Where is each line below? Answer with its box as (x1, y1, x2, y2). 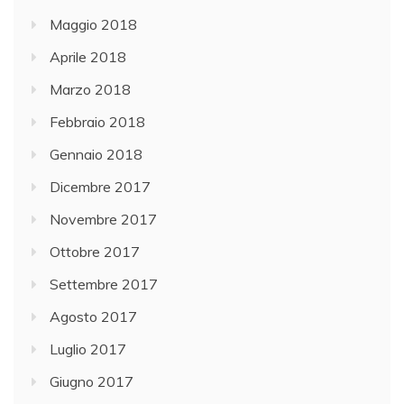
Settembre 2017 (50, 275, 158, 294)
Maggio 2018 (50, 15, 137, 34)
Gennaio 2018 (50, 145, 142, 164)
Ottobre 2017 (50, 243, 140, 262)
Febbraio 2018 (50, 113, 145, 132)
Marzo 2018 (50, 80, 131, 99)
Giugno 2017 (50, 372, 133, 391)
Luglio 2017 (50, 340, 126, 359)
